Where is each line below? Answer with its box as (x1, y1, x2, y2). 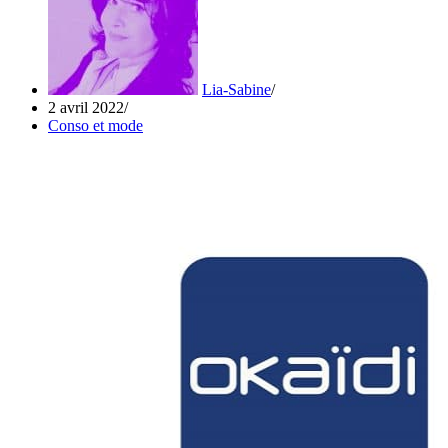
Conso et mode (48, 116, 143, 134)
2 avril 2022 (48, 98, 124, 116)
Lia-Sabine (202, 80, 271, 98)
